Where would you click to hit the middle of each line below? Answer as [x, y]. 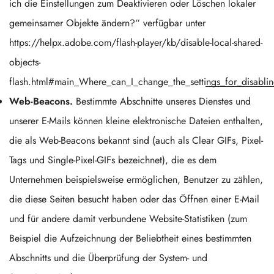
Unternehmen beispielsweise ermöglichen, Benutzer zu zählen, [136, 180]
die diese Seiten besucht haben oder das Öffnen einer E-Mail [134, 199]
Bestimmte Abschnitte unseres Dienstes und [162, 101]
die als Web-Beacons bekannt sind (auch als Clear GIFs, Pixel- [136, 140]
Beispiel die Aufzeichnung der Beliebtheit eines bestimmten [130, 238]
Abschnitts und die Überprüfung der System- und [108, 258]
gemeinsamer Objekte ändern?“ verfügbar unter [107, 23]
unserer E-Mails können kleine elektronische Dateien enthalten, [136, 121]
